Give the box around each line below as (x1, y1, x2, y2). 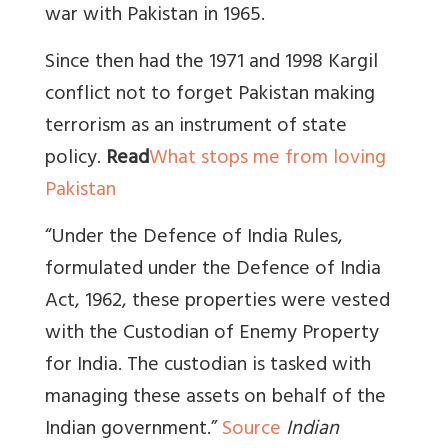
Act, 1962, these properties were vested (45, 284, 390, 322)
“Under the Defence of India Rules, (45, 220, 343, 258)
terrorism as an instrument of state (45, 109, 347, 147)
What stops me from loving (149, 141, 386, 179)
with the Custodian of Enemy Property (45, 316, 379, 354)
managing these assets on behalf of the (45, 380, 386, 418)
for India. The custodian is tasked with (45, 348, 371, 386)
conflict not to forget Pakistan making (45, 77, 375, 115)
